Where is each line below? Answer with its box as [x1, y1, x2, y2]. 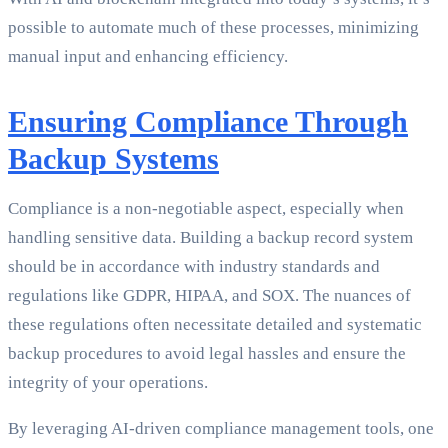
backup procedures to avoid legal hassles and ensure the [8, 344, 406, 364]
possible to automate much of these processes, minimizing [8, 18, 419, 38]
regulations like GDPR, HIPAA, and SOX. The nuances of [8, 286, 411, 306]
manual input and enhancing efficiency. [8, 47, 288, 67]
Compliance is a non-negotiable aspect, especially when [8, 199, 404, 219]
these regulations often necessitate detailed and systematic [8, 315, 422, 335]
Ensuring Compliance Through [8, 105, 408, 139]
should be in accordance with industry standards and [8, 257, 380, 277]
